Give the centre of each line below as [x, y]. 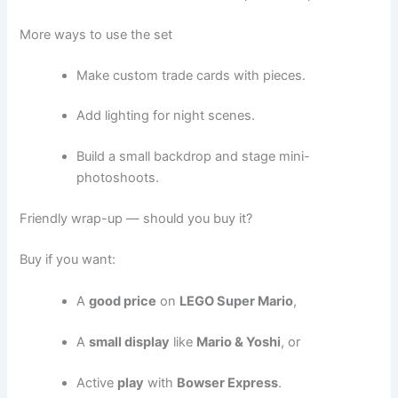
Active [97, 383]
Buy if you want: [68, 260]
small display [130, 342]
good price [123, 302]
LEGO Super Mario [237, 302]
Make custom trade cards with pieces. [191, 75]
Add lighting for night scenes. [166, 116]
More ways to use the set [96, 34]
